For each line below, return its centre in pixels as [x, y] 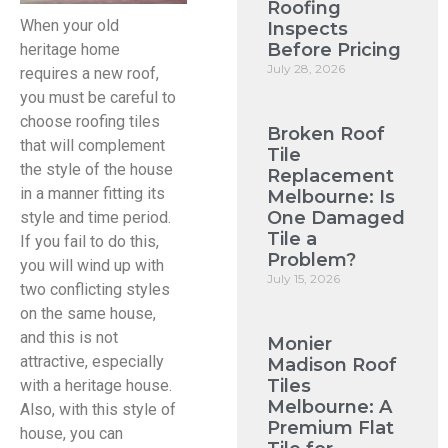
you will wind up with [92, 265]
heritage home [70, 49]
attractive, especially [92, 361]
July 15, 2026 [304, 278]
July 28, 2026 [306, 68]
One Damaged [336, 218]
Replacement [331, 176]
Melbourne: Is [331, 197]
